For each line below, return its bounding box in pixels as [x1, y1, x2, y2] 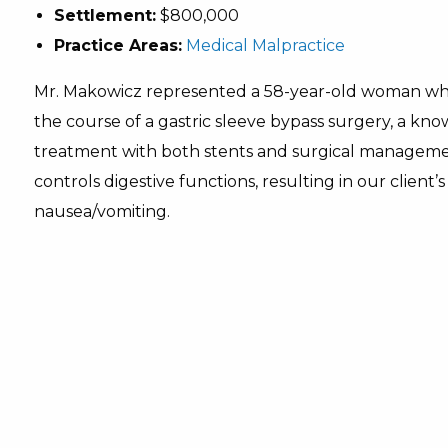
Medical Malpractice [185, 36, 345, 55]
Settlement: [53, 6, 156, 25]
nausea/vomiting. [33, 202, 170, 221]
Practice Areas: [53, 36, 182, 55]
